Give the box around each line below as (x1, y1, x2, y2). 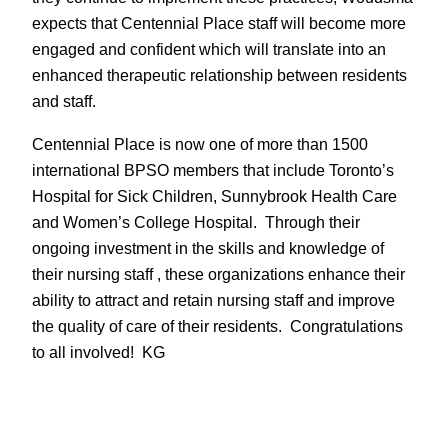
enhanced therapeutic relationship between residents (32, 66, 407, 85)
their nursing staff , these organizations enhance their (32, 264, 405, 283)
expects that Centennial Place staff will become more (32, 14, 406, 33)
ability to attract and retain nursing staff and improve (32, 290, 395, 309)
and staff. (32, 92, 96, 111)
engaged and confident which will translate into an (32, 40, 386, 59)
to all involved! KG (32, 342, 165, 361)
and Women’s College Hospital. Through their (32, 212, 360, 231)
